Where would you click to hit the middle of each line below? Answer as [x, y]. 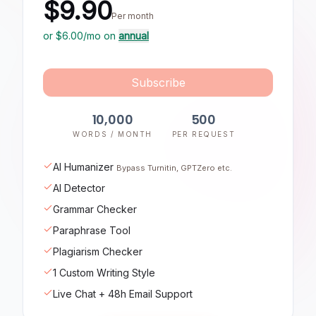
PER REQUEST [203, 134]
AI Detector [79, 188]
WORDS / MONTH [113, 134]
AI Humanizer [83, 167]
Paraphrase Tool [92, 230]
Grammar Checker [95, 209]
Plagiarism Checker [98, 251]
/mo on [99, 36]
